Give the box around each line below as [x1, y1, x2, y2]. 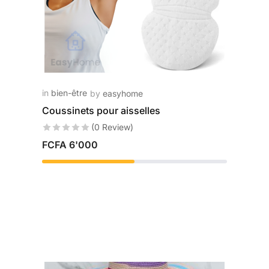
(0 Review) [91, 122, 133, 132]
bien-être [50, 88, 87, 98]
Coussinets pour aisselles [41, 104, 160, 116]
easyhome [102, 88, 143, 98]
